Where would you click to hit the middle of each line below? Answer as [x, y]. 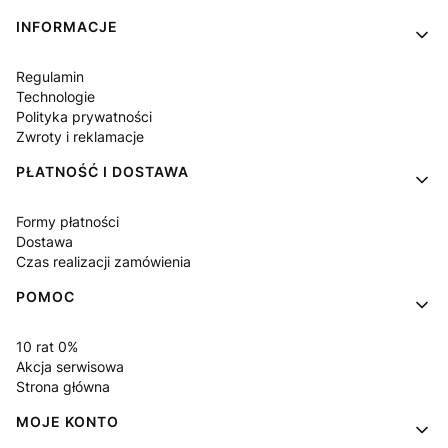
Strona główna [63, 387]
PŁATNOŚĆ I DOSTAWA [102, 172]
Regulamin [50, 77]
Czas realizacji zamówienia [103, 262]
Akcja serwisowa [70, 367]
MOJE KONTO [67, 422]
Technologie [55, 97]
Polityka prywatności [84, 117]
